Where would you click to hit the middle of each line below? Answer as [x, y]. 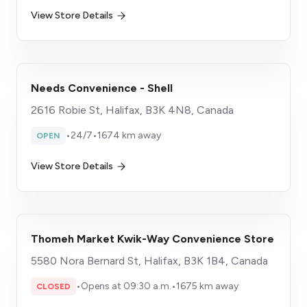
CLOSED [53, 286]
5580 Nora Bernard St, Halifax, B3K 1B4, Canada [149, 261]
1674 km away [129, 135]
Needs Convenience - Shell [102, 88]
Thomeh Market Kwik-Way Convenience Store [152, 239]
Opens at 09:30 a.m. [126, 286]
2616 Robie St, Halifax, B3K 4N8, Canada [132, 110]
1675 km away [207, 286]
